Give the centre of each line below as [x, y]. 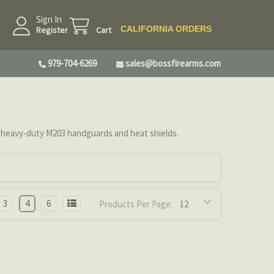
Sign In [49, 20]
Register [52, 30]
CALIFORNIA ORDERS [166, 29]
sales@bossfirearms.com [173, 63]
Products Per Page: [136, 204]
